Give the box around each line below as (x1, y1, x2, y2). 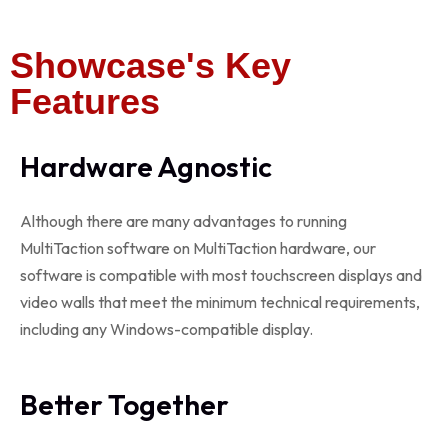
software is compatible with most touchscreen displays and (20, 265, 422, 285)
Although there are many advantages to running (20, 211, 347, 231)
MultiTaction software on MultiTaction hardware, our (20, 238, 376, 258)
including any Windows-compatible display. (20, 319, 313, 339)
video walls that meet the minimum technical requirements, (20, 292, 420, 312)
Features (10, 81, 160, 122)
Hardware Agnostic (20, 149, 272, 184)
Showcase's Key (10, 45, 291, 86)
